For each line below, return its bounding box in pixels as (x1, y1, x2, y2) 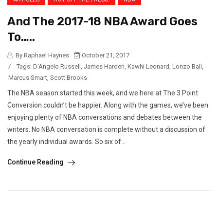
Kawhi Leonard (127, 63, 169, 71)
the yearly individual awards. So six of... (7, 138, 126, 146)
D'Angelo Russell (33, 63, 81, 71)
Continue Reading (7, 158, 65, 166)
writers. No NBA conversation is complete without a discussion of (7, 126, 205, 134)
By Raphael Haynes (14, 52, 69, 59)
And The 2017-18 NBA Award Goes (7, 15, 198, 29)
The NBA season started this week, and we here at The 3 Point (7, 89, 198, 97)
